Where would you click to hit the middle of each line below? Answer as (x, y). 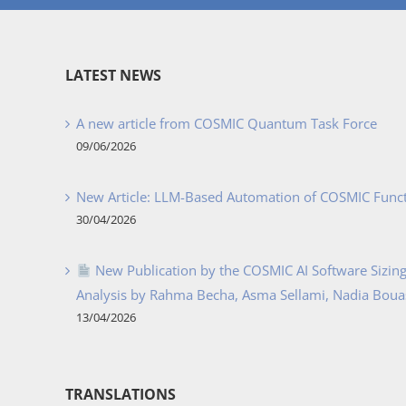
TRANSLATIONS (121, 394)
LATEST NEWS (113, 75)
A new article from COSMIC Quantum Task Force (227, 123)
